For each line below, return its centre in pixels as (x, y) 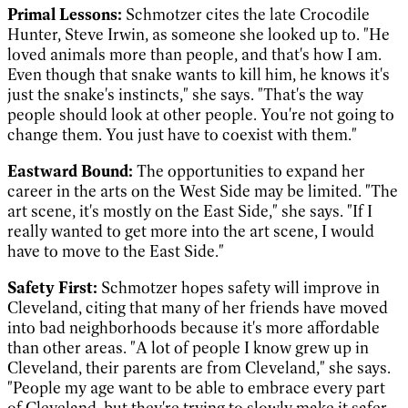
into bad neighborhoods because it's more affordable (194, 327)
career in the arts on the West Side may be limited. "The (203, 191)
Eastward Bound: (70, 171)
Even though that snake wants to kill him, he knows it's (199, 74)
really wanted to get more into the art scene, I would (191, 231)
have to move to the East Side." (116, 251)
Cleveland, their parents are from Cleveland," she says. (199, 367)
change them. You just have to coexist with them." (182, 134)
